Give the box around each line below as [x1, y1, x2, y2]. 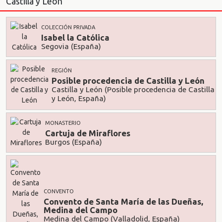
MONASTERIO [45, 120, 81, 126]
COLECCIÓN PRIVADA [41, 24, 95, 31]
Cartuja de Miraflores [45, 128, 130, 138]
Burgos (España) [45, 138, 102, 147]
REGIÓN [52, 67, 72, 74]
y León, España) [52, 94, 106, 103]
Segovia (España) [41, 42, 101, 51]
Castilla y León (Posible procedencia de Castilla [52, 85, 215, 94]
